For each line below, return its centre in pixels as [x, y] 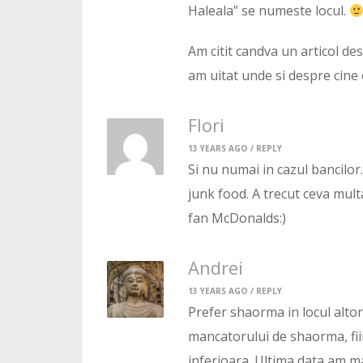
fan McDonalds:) [237, 218]
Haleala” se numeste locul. [269, 11]
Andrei [216, 268]
